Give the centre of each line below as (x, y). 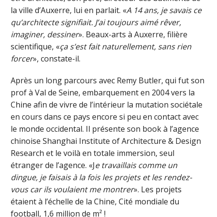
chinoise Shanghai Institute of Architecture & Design (106, 141)
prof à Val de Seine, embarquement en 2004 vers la (103, 92)
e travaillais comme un (136, 165)
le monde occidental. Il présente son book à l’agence (105, 129)
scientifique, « (35, 46)
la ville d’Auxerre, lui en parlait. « (69, 10)
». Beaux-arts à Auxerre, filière (133, 34)
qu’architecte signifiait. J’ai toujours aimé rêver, (96, 22)
